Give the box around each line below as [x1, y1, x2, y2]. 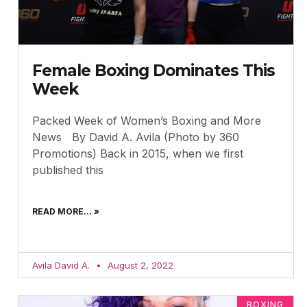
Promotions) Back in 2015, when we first [32, 146, 243, 160]
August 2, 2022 [105, 259, 173, 271]
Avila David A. [32, 259, 93, 271]
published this [32, 162, 103, 177]
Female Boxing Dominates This [32, 60, 275, 80]
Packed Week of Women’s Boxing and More [32, 113, 261, 127]
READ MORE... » [32, 206, 99, 217]
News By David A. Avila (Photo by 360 [32, 130, 239, 144]
